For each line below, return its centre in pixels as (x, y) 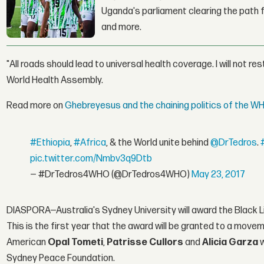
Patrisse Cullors (145, 242)
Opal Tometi (76, 242)
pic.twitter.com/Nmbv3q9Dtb (91, 159)
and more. (122, 28)
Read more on (36, 105)
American (27, 242)
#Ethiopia (50, 143)
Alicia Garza (231, 242)
